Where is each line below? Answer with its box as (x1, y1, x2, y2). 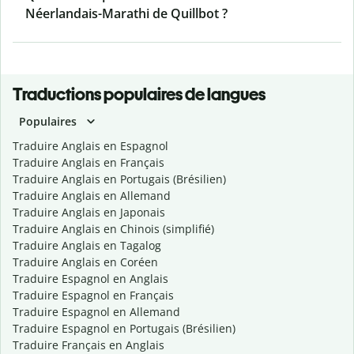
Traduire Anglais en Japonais (13, 205, 165, 220)
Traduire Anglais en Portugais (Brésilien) (13, 171, 226, 187)
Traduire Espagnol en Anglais (13, 271, 168, 287)
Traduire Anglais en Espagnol (13, 138, 168, 154)
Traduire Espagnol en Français (13, 288, 174, 303)
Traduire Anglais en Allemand (13, 188, 171, 204)
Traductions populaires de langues (13, 84, 265, 106)
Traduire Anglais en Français (13, 155, 164, 171)
